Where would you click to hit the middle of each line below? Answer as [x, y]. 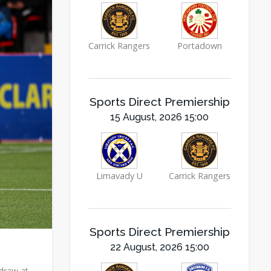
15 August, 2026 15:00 [159, 117]
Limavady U [119, 176]
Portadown [200, 46]
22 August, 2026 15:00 [159, 247]
